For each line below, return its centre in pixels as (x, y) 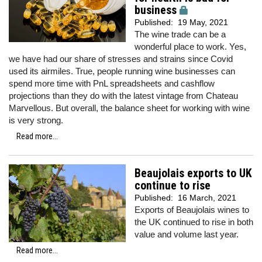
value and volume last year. (187, 234)
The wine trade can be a (180, 34)
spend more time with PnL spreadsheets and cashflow (112, 83)
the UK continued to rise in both (194, 222)
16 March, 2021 (207, 198)
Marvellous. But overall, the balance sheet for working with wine (129, 108)
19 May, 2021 (203, 22)
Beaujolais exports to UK (193, 173)
